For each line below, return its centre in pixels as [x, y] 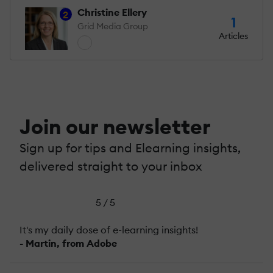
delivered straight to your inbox [111, 166]
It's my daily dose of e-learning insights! [109, 229]
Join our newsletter [115, 126]
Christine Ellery [112, 12]
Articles [233, 36]
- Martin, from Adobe [68, 243]
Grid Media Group [113, 26]
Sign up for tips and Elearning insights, [130, 147]
